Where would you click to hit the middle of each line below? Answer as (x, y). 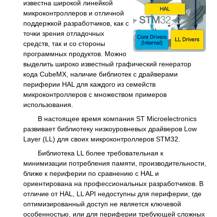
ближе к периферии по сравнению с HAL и (91, 174)
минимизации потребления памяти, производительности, (115, 163)
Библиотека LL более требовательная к (101, 153)
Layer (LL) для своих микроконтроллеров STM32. (102, 139)
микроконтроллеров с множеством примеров (95, 94)
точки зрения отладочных (64, 33)
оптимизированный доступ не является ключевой (102, 204)
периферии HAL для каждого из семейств (89, 84)
